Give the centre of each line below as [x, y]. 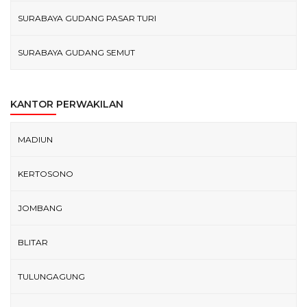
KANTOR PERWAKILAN [67, 104]
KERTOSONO [46, 173]
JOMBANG [40, 208]
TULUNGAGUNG [51, 276]
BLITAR [33, 242]
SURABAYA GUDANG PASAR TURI [87, 18]
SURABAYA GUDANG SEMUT [76, 52]
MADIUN [35, 139]
